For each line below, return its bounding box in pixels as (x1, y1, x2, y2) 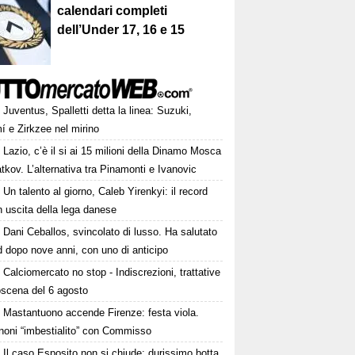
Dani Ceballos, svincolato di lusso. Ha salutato (3, 226, 218, 239)
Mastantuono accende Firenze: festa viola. (3, 307, 200, 319)
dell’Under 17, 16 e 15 (57, 23, 185, 37)
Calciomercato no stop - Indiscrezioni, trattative (3, 266, 221, 279)
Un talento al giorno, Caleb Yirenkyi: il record (3, 185, 208, 198)
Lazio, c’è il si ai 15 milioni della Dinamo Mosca (3, 145, 222, 158)
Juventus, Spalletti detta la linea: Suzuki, (3, 105, 193, 117)
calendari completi (57, 4, 168, 18)
